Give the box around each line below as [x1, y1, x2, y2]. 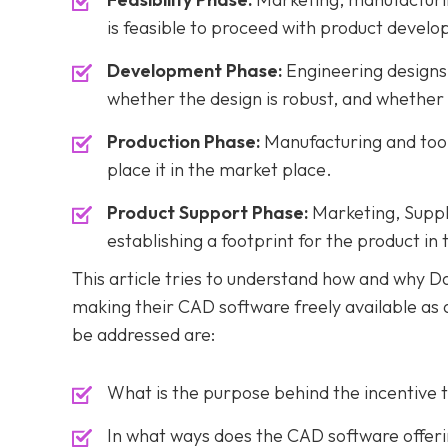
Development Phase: [107, 59, 282, 82]
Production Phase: [107, 130, 260, 153]
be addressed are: [72, 323, 215, 346]
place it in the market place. [107, 158, 332, 181]
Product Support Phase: [107, 201, 308, 224]
